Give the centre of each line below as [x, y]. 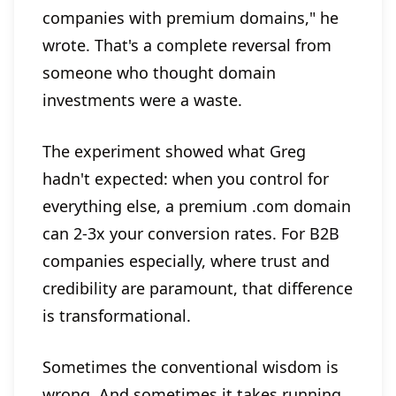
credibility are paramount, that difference [198, 289]
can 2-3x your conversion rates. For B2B [191, 234]
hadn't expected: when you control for [186, 179]
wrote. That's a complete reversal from [187, 46]
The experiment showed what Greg [174, 152]
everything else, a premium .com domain [197, 206]
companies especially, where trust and [186, 261]
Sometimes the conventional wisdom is [190, 367]
